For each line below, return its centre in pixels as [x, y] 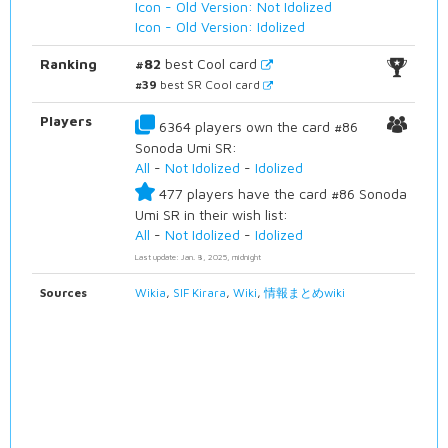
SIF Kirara [200, 293]
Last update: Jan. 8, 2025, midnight [198, 257]
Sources [64, 293]
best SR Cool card [210, 85]
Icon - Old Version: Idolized [220, 27]
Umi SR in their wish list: [212, 215]
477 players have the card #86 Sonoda [281, 194]
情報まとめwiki [305, 293]
